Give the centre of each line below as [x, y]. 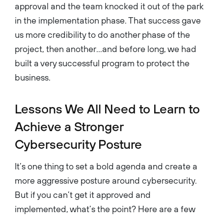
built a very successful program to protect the [102, 63]
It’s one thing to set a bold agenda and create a [106, 166]
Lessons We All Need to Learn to [107, 109]
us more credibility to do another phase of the [102, 34]
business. [34, 77]
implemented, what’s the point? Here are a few [105, 209]
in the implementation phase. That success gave [108, 20]
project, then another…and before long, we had [106, 49]
